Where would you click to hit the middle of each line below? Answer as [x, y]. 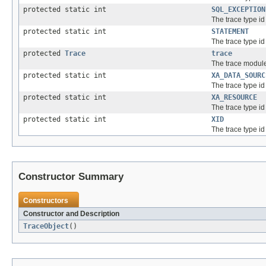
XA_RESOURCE [234, 98]
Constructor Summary [71, 177]
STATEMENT [230, 32]
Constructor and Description [71, 214]
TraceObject [46, 227]
